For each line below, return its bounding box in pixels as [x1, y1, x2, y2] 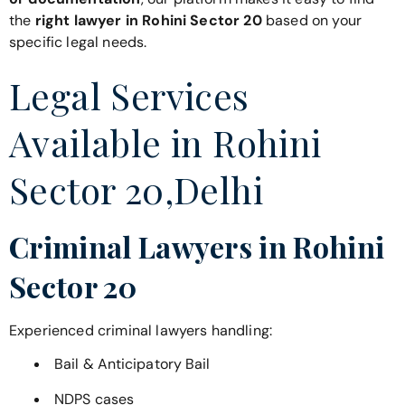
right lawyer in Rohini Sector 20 [34, 10, 262, 30]
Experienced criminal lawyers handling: [9, 321, 273, 341]
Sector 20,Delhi [9, 165, 263, 214]
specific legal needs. [9, 32, 147, 52]
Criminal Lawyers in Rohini [9, 227, 385, 267]
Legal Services [9, 71, 250, 120]
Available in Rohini [9, 118, 322, 167]
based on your [261, 10, 363, 30]
